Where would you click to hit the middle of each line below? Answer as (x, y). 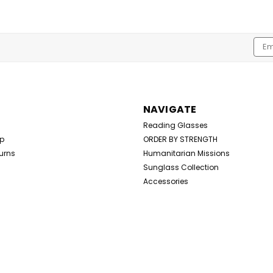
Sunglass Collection (181, 168)
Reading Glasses (175, 126)
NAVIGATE (170, 110)
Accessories (165, 182)
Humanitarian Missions (186, 154)
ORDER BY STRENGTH (180, 140)
